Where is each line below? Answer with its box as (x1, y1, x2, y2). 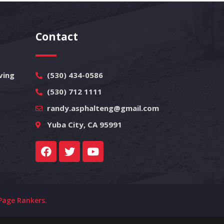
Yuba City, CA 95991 (46, 119, 122, 129)
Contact (35, 29, 78, 43)
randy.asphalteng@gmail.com (46, 103, 159, 113)
